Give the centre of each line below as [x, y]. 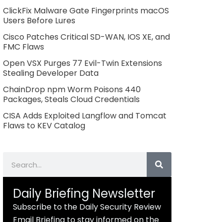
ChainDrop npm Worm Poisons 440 [72, 90]
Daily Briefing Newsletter [84, 194]
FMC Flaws [23, 47]
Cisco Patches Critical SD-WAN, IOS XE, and [86, 37]
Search [16, 158]
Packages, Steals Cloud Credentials [71, 100]
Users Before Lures [39, 21]
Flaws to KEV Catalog [44, 126]
